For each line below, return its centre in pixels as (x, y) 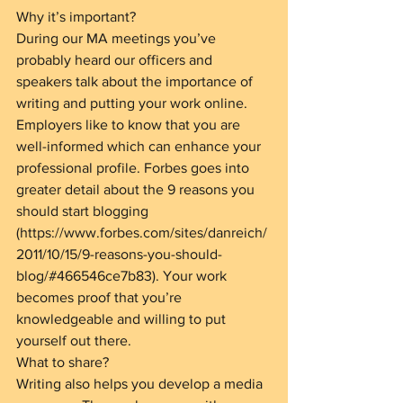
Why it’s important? (76, 17)
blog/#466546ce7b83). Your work (123, 276)
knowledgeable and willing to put (123, 319)
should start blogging (84, 211)
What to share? (63, 362)
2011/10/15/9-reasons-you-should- (119, 254)
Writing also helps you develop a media (141, 384)
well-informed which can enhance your (140, 146)
